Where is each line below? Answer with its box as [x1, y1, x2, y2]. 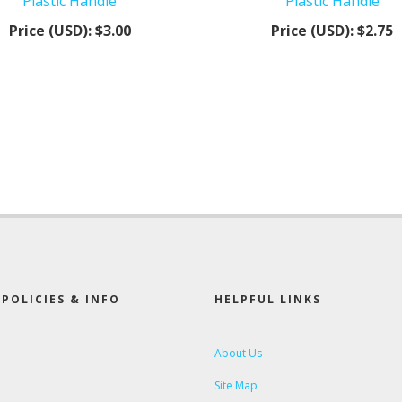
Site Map [214, 377, 258, 393]
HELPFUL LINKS [214, 291, 321, 307]
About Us [214, 345, 262, 361]
